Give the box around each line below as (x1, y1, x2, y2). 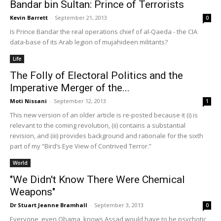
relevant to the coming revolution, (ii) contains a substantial (10, 121, 185, 130)
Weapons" (10, 186, 55, 198)
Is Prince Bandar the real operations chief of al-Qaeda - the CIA (10, 27, 197, 36)
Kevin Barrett (10, 14, 48, 21)
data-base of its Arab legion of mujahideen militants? (10, 37, 168, 46)
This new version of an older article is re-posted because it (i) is (10, 110, 198, 119)
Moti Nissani (10, 97, 47, 105)
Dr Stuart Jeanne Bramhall (10, 201, 87, 209)
